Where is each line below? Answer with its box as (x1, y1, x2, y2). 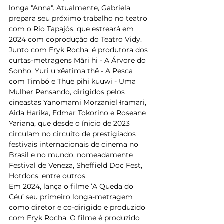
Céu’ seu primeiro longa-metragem (9, 192, 135, 201)
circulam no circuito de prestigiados (9, 129, 138, 138)
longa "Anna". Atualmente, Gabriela (9, 3, 132, 12)
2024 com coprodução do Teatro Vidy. (9, 34, 148, 44)
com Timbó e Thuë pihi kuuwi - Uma (9, 76, 138, 86)
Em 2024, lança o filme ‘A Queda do (9, 181, 135, 191)
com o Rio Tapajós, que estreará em (9, 24, 136, 33)
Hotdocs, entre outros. (9, 171, 93, 180)
